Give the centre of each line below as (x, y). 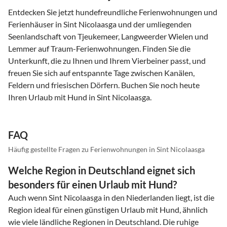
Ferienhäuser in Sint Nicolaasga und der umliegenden (100, 24)
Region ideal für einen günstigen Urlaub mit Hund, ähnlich (108, 209)
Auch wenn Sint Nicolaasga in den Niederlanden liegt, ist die (111, 197)
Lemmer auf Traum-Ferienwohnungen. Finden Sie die (99, 48)
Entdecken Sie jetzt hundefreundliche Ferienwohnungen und (113, 12)
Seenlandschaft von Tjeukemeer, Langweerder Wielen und (108, 36)
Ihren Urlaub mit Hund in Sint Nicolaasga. (80, 97)
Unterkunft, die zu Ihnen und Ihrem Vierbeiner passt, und (107, 60)
